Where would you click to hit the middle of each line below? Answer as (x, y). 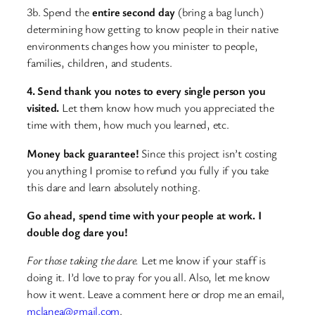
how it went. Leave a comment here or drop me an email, (156, 294)
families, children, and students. (99, 63)
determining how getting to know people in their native (153, 29)
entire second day (135, 12)
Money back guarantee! (83, 153)
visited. (43, 108)
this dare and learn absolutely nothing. (114, 187)
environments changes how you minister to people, (142, 46)
